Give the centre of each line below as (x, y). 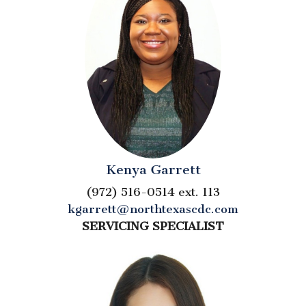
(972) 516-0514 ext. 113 (153, 192)
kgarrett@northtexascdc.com (153, 209)
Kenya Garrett (153, 169)
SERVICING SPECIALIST (153, 226)
